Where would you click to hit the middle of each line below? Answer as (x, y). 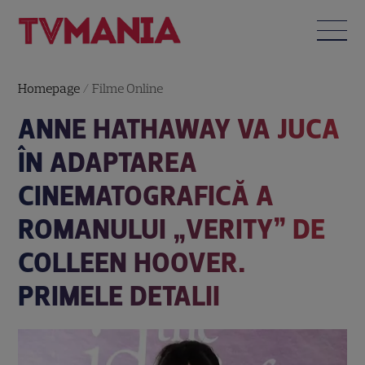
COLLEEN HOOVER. (132, 262)
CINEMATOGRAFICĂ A (146, 196)
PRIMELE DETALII (119, 296)
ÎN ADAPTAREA (108, 162)
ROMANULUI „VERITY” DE (172, 229)
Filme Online (128, 88)
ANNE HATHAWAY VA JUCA (179, 129)
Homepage (49, 88)
